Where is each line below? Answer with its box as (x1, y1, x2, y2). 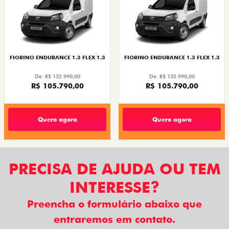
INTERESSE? (70, 178, 159, 197)
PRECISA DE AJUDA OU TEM (8, 159, 221, 178)
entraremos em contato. (54, 213, 175, 226)
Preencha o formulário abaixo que (27, 198, 202, 211)
